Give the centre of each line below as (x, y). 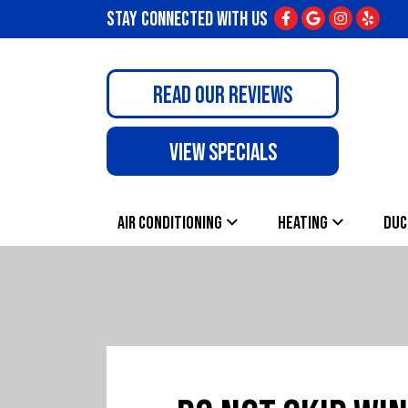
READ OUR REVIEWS (223, 96)
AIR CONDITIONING (170, 223)
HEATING (303, 223)
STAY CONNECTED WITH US (187, 19)
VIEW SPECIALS (223, 153)
